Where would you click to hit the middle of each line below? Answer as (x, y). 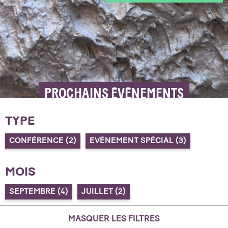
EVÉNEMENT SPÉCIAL (133, 140)
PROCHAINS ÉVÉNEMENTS (114, 93)
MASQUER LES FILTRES (114, 218)
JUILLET (98, 191)
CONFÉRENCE (37, 140)
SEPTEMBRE (33, 191)
